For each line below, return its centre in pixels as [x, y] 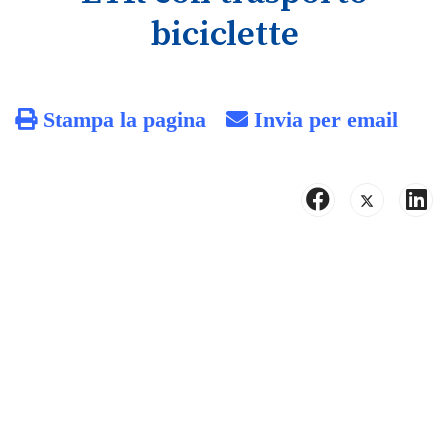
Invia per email [323, 119]
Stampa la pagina [121, 119]
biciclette [224, 35]
